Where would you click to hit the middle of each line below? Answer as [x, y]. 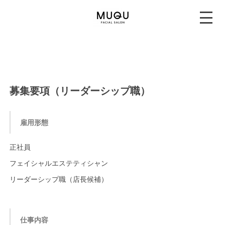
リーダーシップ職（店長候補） [59, 179]
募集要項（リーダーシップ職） [80, 90]
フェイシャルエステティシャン [59, 163]
